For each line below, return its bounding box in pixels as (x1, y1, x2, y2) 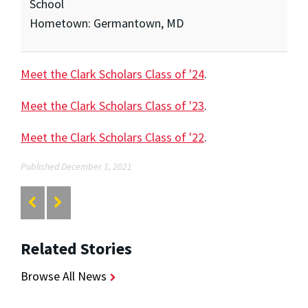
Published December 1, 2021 (21, 160, 132, 173)
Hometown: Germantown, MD (29, 15, 184, 32)
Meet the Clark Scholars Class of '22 (21, 129, 204, 146)
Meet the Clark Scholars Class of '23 (21, 98, 204, 114)
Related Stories (21, 237, 132, 259)
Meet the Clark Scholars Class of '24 (21, 66, 204, 82)
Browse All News (21, 267, 107, 284)
